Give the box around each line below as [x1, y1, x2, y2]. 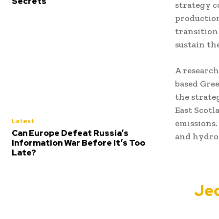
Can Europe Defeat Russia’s [12, 128, 129, 139]
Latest [12, 117, 34, 126]
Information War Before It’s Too [12, 137, 145, 149]
